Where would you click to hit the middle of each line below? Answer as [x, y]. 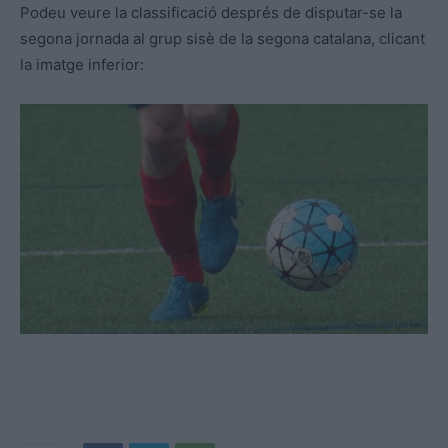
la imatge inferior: [82, 65]
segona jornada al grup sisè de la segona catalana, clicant [222, 39]
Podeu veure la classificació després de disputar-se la [211, 13]
